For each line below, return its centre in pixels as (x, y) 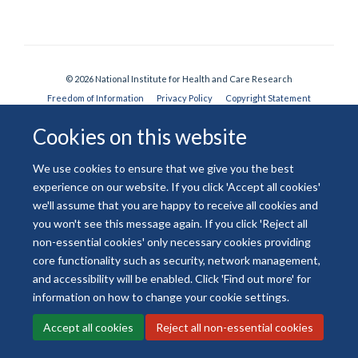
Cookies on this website (140, 136)
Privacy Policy (185, 97)
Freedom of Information (95, 97)
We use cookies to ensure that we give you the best (164, 168)
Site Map (53, 158)
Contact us (263, 158)
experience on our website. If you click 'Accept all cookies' (177, 186)
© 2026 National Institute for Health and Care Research (179, 78)
